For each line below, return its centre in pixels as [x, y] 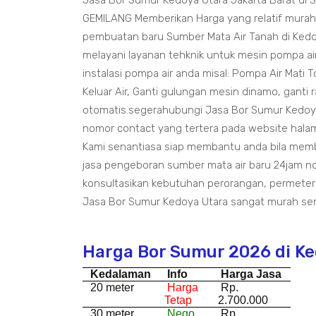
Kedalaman [121, 274]
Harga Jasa [251, 274]
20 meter [111, 288]
